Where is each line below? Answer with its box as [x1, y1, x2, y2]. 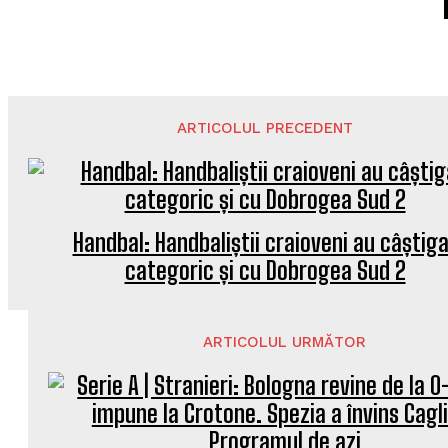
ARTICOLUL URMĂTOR [203, 333, 367, 351]
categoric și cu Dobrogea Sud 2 [124, 256, 406, 285]
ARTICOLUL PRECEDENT [177, 119, 354, 137]
